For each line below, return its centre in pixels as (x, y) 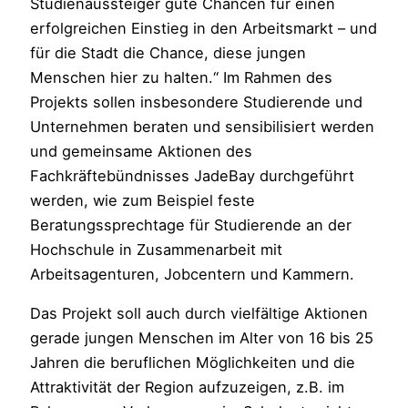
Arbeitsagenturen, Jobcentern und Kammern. (193, 275)
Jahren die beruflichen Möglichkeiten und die (193, 363)
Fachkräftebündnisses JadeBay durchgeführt (193, 176)
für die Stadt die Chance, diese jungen (168, 53)
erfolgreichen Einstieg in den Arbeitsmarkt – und (204, 29)
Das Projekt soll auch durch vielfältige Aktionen (199, 314)
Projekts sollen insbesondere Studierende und (197, 102)
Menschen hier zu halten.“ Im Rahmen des (182, 78)
